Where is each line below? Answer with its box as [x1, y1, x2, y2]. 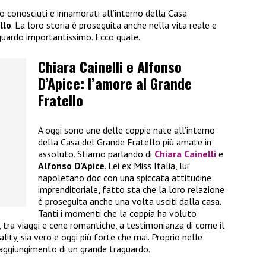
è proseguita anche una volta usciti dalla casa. [38, 195, 221, 207]
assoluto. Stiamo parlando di [38, 147, 154, 160]
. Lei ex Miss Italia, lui [104, 159, 189, 172]
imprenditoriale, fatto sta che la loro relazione [38, 183, 224, 195]
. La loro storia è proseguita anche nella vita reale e [11, 19, 217, 31]
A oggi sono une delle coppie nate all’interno [38, 123, 215, 136]
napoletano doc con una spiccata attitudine [38, 171, 211, 183]
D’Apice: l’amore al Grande [38, 72, 192, 94]
